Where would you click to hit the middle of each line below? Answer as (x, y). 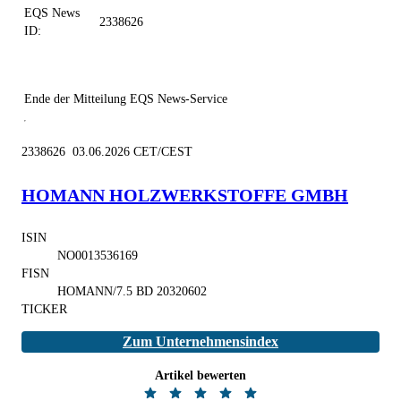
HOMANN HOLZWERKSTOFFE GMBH (185, 195)
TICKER (44, 309)
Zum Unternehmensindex (200, 341)
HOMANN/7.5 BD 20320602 (132, 291)
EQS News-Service (179, 98)
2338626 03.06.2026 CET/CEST (107, 151)
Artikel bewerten (200, 375)
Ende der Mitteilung (75, 98)
